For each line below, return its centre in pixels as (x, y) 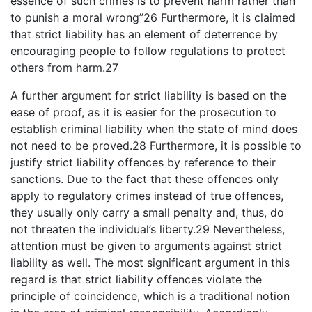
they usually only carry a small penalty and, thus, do (147, 212)
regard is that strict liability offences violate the (136, 279)
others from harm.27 (64, 67)
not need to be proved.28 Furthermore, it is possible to (156, 145)
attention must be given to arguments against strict (146, 245)
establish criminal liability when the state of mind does (154, 128)
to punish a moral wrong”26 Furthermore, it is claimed (153, 17)
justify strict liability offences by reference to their (143, 162)
